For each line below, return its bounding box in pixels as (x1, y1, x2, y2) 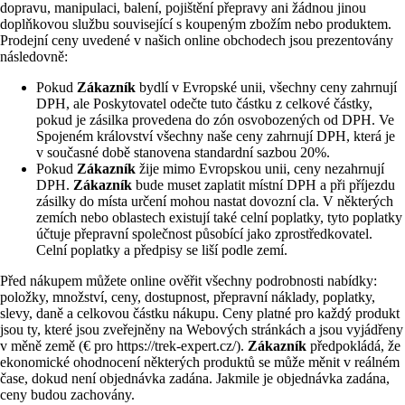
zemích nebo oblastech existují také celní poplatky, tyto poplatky (36, 209, 402, 225)
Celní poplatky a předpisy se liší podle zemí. (36, 241, 287, 258)
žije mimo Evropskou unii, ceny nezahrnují (139, 160, 384, 176)
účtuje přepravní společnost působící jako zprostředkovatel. (36, 225, 372, 241)
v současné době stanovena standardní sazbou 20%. (36, 144, 330, 160)
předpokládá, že (310, 337, 400, 353)
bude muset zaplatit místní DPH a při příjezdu (136, 176, 395, 193)
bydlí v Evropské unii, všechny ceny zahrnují (139, 79, 397, 95)
